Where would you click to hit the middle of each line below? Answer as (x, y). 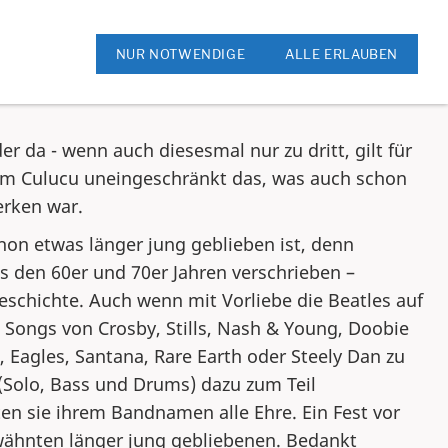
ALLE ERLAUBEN (341, 54)
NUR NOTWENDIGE (180, 54)
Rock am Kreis (85, 24)
